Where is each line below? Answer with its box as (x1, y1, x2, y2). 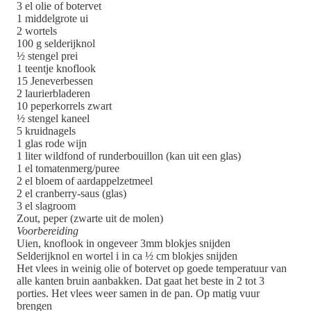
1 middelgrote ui (17, 12, 88, 25)
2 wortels (17, 25, 57, 37)
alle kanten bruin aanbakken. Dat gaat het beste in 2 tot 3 (17, 275, 264, 287)
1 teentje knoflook (17, 62, 96, 75)
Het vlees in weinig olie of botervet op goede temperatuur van (17, 262, 287, 275)
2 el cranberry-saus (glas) (17, 187, 126, 200)
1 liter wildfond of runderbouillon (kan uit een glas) (17, 150, 241, 162)
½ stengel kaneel (17, 112, 90, 125)
